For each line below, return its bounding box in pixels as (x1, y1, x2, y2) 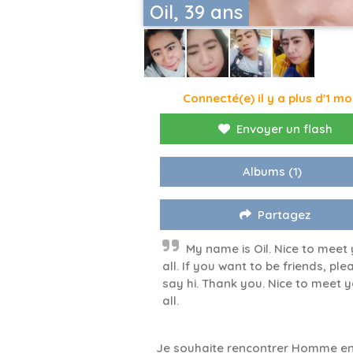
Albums (242, 164, 285, 180)
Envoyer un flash (236, 121, 333, 137)
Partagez (258, 207, 311, 223)
